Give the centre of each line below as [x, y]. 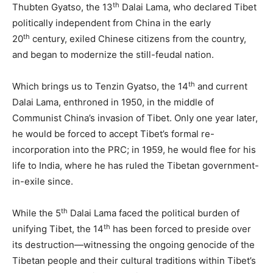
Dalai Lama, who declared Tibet [188, 7]
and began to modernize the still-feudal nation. [113, 55]
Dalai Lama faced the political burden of [154, 213]
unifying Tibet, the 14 [58, 229]
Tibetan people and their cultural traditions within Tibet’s [134, 261]
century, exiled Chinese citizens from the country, [138, 39]
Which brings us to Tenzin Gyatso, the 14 [100, 87]
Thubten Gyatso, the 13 [62, 7]
